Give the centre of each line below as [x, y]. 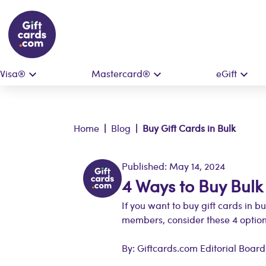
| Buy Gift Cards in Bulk [183, 128]
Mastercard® [121, 73]
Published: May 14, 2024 [174, 166]
